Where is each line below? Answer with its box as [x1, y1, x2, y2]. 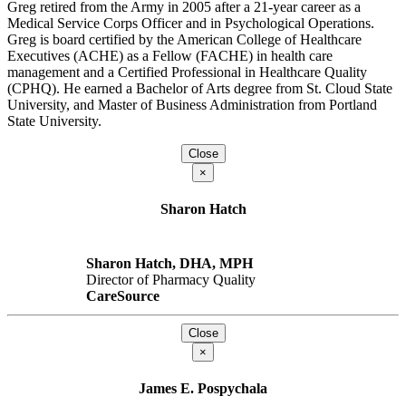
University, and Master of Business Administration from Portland [7, 96, 377, 112]
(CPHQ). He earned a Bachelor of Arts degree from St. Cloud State [7, 80, 392, 96]
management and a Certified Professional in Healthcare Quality [7, 63, 367, 80]
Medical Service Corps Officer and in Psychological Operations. [7, 14, 374, 31]
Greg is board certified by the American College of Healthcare [7, 31, 362, 47]
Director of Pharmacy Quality [86, 272, 256, 288]
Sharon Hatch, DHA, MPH [86, 256, 253, 272]
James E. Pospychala [139, 381, 267, 397]
